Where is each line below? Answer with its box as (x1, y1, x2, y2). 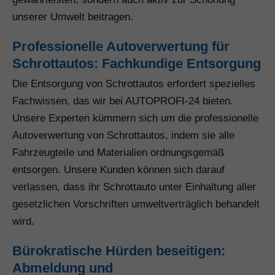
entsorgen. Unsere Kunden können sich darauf (12, 164, 225, 176)
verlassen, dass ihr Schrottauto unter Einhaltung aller (12, 181, 256, 193)
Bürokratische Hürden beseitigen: (12, 243, 225, 259)
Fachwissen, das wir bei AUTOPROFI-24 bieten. (12, 95, 233, 107)
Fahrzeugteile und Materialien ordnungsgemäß (12, 147, 224, 159)
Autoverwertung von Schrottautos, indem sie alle (12, 130, 234, 142)
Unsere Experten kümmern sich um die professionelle (12, 112, 258, 125)
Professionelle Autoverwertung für (12, 39, 230, 55)
